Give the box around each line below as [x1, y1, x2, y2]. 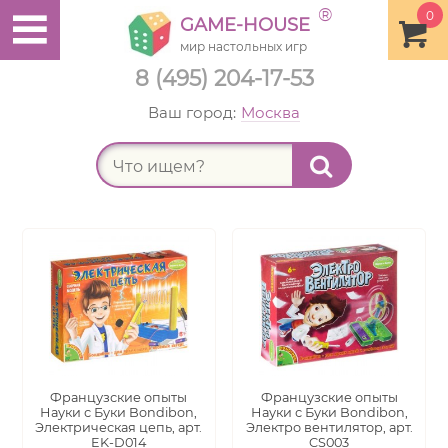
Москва [241, 103, 300, 122]
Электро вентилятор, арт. [245, 420, 413, 435]
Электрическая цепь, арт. [35, 420, 203, 435]
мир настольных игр [180, 39, 307, 54]
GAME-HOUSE [180, 14, 310, 36]
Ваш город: [148, 103, 236, 122]
